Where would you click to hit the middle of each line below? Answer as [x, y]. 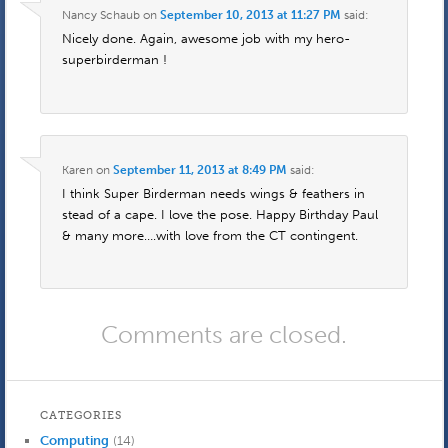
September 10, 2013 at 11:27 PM [250, 15]
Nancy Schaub [100, 15]
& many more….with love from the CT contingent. [209, 235]
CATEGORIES [81, 416]
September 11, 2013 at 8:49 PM [199, 169]
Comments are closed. [224, 335]
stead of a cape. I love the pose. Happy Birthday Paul [219, 214]
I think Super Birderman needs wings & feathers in [213, 193]
